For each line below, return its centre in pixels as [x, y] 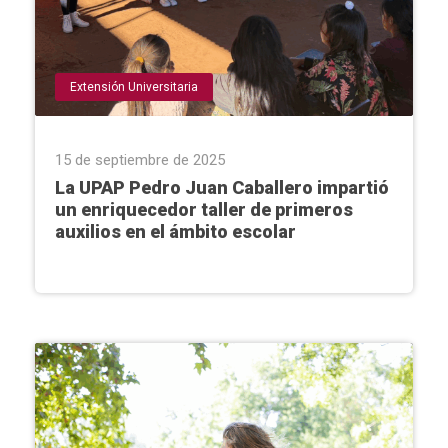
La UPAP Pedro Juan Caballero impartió [222, 187]
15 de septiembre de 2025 [140, 160]
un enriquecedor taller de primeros [204, 209]
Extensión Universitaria [134, 87]
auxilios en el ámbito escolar [175, 231]
